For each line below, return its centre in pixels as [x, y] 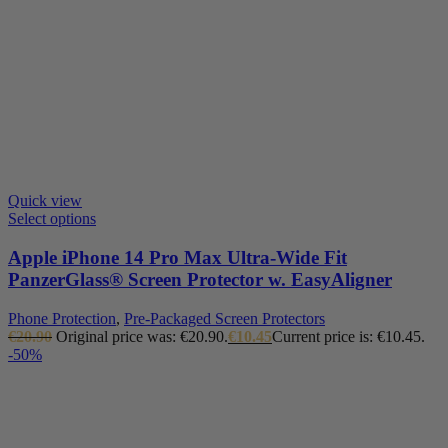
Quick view [45, 201]
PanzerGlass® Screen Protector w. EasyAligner [200, 279]
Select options [52, 219]
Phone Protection [62, 318]
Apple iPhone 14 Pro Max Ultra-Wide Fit [177, 257]
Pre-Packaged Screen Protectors [224, 318]
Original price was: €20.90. [142, 336]
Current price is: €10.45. [348, 336]
